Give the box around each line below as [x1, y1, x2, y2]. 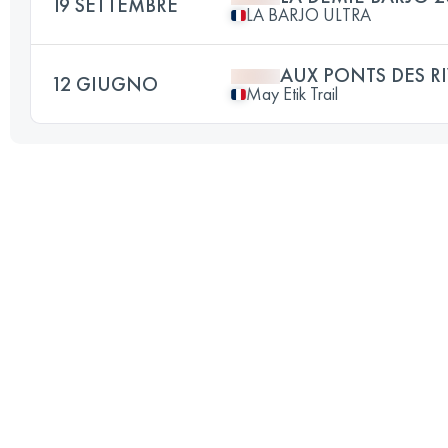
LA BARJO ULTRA [246, 3, 371, 26]
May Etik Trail [246, 82, 338, 105]
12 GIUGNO [51, 71, 158, 97]
